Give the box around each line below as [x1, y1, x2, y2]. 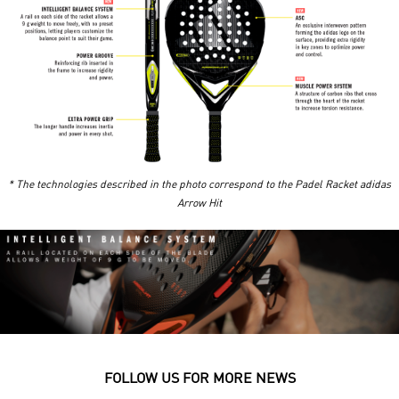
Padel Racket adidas [295, 180, 391, 191]
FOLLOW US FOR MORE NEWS [103, 371, 296, 387]
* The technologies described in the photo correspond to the [8, 180, 292, 191]
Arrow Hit [177, 199, 222, 210]
